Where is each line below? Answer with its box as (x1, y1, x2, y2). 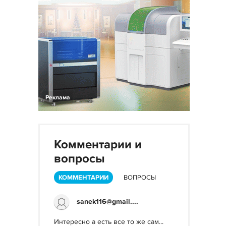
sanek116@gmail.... (77, 197, 138, 206)
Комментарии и (54, 137, 142, 152)
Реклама (45, 94, 70, 101)
